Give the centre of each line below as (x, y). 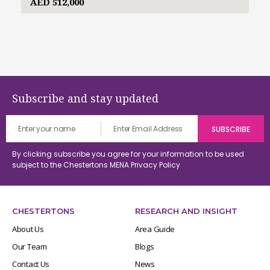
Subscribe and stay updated (85, 98)
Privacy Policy (155, 165)
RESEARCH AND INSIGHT (186, 211)
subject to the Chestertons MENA (71, 165)
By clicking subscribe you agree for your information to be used (128, 154)
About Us (28, 229)
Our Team (30, 246)
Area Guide (155, 229)
